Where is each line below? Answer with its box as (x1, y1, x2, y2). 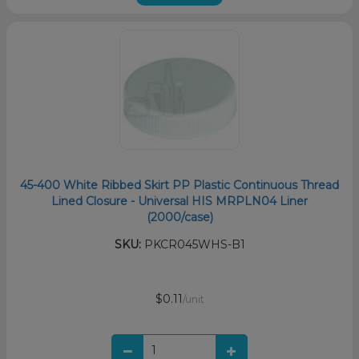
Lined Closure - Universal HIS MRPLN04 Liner (51, 193, 308, 208)
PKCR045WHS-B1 (140, 236, 245, 252)
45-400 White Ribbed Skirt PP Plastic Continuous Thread (20, 177, 339, 192)
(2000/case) (146, 209, 213, 224)
